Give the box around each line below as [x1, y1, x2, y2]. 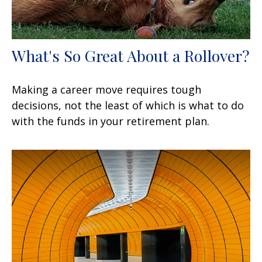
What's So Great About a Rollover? [12, 44, 250, 66]
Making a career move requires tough [12, 82, 201, 96]
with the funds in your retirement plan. [12, 113, 209, 128]
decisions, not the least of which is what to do [12, 98, 244, 112]
